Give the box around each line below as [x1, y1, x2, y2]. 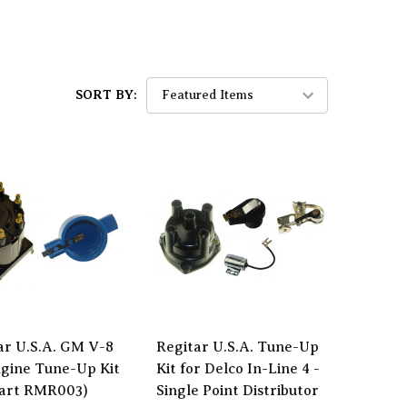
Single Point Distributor [156, 382, 320, 400]
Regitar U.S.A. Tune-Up [156, 339, 320, 356]
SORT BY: [75, 87, 137, 102]
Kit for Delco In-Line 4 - [155, 361, 320, 378]
